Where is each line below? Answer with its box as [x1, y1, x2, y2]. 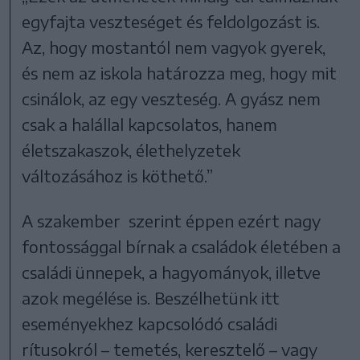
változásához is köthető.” [22, 165, 214, 186]
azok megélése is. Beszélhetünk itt [22, 287, 280, 308]
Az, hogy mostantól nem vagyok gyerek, [22, 36, 326, 57]
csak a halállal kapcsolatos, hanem [22, 113, 278, 134]
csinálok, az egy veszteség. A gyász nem [22, 88, 321, 108]
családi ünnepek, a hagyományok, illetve [22, 261, 321, 282]
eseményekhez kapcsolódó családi [22, 313, 278, 333]
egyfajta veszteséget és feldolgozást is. [22, 10, 321, 31]
